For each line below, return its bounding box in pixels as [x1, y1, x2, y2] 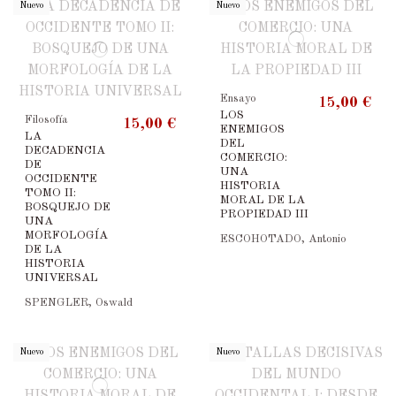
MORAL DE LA [220, 194, 306, 206]
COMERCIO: [220, 151, 288, 164]
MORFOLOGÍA [24, 229, 108, 241]
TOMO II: [24, 187, 76, 199]
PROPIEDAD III [220, 208, 309, 220]
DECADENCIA [24, 144, 105, 156]
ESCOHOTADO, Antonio [220, 233, 347, 246]
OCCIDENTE [24, 172, 97, 185]
